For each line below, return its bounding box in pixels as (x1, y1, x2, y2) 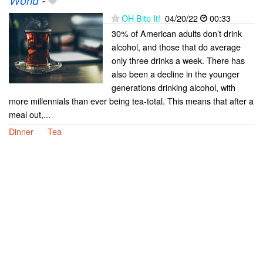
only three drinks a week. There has (112, 53, 245, 66)
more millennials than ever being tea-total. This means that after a (9, 94, 254, 107)
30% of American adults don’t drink (112, 26, 242, 39)
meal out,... (9, 107, 50, 120)
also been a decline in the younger (112, 67, 240, 80)
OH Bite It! (122, 11, 160, 24)
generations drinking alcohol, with (112, 80, 235, 93)
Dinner (9, 124, 33, 137)
